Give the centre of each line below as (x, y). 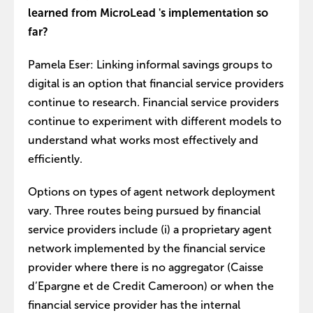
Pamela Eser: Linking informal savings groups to (150, 65)
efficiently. (55, 159)
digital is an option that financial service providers (156, 83)
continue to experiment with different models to (155, 121)
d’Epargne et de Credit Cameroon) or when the (151, 286)
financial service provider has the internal (134, 305)
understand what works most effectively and (143, 140)
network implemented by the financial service (147, 248)
